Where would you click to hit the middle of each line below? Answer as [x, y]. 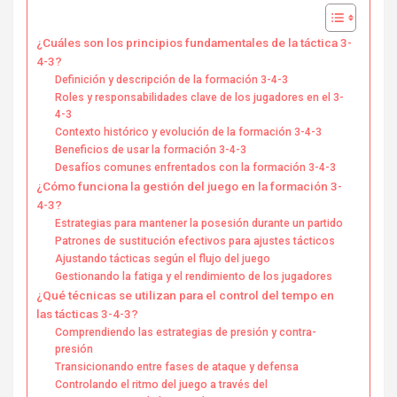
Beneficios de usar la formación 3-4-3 [151, 149]
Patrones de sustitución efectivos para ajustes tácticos [195, 241]
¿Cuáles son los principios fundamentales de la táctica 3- [194, 42]
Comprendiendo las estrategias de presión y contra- [186, 332]
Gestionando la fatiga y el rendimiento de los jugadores [194, 276]
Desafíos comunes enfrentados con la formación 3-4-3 [196, 167]
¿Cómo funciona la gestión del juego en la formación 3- [189, 186]
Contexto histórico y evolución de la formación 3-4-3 [189, 132]
